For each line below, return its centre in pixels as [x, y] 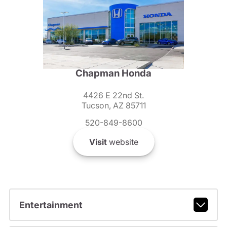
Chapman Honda [113, 73]
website [122, 142]
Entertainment [51, 205]
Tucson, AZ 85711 [113, 106]
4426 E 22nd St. [113, 96]
